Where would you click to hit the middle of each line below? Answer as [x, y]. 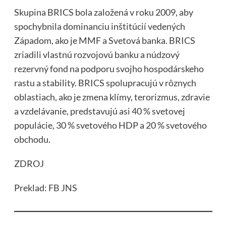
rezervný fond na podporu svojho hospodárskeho [109, 69]
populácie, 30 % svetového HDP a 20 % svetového [110, 125]
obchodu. [32, 139]
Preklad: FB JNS [45, 188]
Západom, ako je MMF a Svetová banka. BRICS [104, 41]
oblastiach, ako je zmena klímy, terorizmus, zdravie [112, 97]
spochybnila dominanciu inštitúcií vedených [99, 26]
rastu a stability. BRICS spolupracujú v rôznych [105, 83]
